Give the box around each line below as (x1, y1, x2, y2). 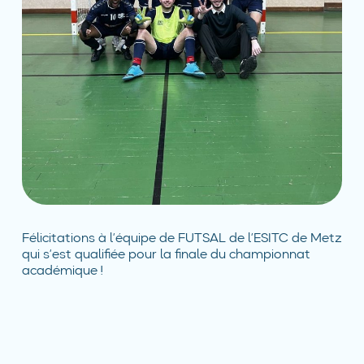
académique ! (21, 265, 102, 279)
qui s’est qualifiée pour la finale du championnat (21, 249, 310, 262)
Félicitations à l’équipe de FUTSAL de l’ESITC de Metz (21, 232, 342, 246)
